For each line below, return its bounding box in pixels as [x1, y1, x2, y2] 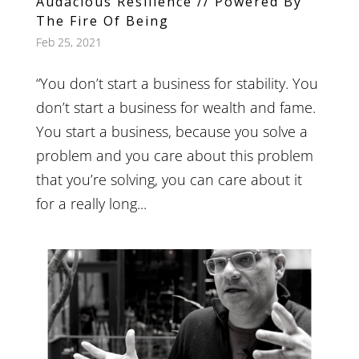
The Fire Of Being [35, 11, 169, 30]
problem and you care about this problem [35, 145, 313, 165]
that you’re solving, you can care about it [35, 169, 302, 189]
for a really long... [35, 193, 147, 213]
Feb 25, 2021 [35, 34, 102, 50]
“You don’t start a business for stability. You [35, 73, 318, 93]
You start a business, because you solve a [35, 121, 308, 141]
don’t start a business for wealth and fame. [35, 97, 316, 117]
